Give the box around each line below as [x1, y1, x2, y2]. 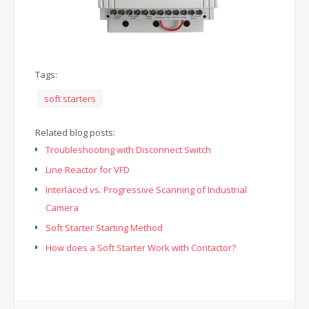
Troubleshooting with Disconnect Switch [46, 143, 211, 156]
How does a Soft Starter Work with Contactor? [46, 241, 236, 254]
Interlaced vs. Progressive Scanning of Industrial [46, 183, 247, 196]
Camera [46, 201, 79, 214]
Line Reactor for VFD [46, 163, 130, 176]
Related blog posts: [35, 126, 115, 139]
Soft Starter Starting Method [46, 221, 163, 234]
